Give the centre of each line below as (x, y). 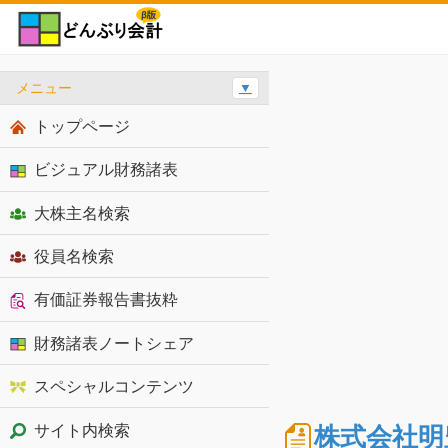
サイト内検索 (81, 429)
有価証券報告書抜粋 (105, 299)
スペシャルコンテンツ (113, 386)
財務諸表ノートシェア (113, 342)
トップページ (81, 125)
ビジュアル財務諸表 (105, 169)
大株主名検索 (81, 212)
